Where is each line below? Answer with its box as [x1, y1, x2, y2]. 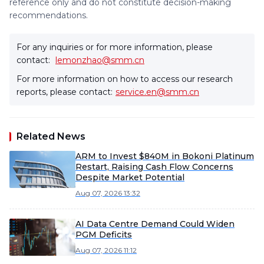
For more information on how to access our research [16, 74, 233, 84]
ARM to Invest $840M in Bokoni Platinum [75, 151, 254, 161]
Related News [16, 131, 85, 142]
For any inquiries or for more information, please [16, 42, 213, 52]
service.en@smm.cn [115, 87, 199, 97]
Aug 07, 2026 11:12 [75, 246, 137, 255]
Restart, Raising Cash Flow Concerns [75, 161, 233, 172]
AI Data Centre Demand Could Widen [75, 219, 235, 229]
